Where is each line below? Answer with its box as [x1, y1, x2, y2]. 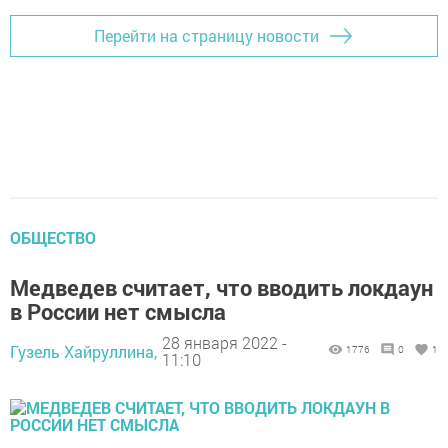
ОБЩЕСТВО [10, 226, 96, 248]
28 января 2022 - [162, 332, 287, 354]
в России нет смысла [10, 296, 226, 326]
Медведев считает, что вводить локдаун [10, 272, 433, 302]
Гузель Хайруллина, [10, 340, 157, 362]
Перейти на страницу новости [94, 25, 319, 47]
